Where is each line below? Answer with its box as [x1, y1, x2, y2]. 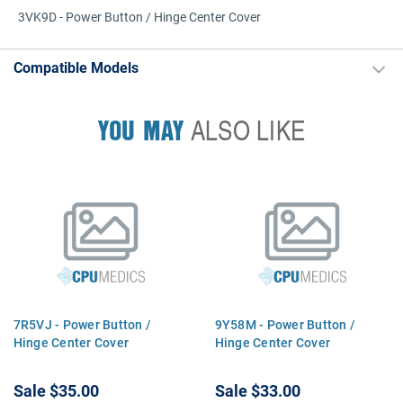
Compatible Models [13, 58, 139, 76]
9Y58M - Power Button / [214, 315, 356, 333]
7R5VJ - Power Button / [13, 315, 152, 333]
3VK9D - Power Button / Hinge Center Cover [18, 8, 261, 25]
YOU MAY [97, 111, 184, 149]
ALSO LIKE [184, 111, 306, 149]
